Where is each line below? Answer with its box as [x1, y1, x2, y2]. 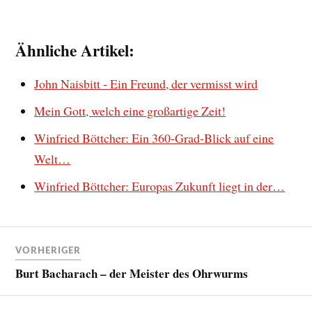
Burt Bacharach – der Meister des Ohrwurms [15, 264, 249, 282]
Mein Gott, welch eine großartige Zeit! [34, 102, 226, 120]
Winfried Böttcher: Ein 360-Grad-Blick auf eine [34, 130, 274, 147]
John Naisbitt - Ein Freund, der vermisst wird [34, 75, 258, 93]
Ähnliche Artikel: [15, 38, 135, 63]
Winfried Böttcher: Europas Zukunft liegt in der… [34, 178, 286, 195]
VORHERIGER [15, 246, 81, 255]
